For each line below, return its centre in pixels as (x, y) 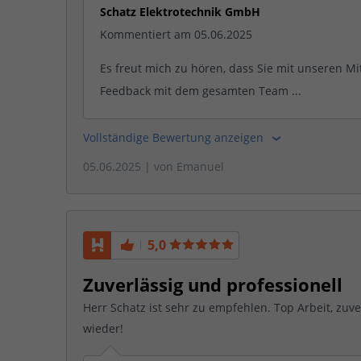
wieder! (103, 328)
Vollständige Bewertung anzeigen (175, 137)
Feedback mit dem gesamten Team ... (201, 90)
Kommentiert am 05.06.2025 (176, 34)
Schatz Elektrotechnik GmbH (180, 11)
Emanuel (200, 167)
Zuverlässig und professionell (213, 284)
